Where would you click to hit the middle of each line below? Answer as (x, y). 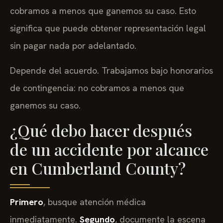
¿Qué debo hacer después (101, 130)
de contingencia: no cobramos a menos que (97, 88)
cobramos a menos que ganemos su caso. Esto (103, 11)
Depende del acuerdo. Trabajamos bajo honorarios (111, 70)
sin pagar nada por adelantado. (73, 46)
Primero (27, 202)
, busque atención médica (95, 202)
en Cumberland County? (98, 168)
